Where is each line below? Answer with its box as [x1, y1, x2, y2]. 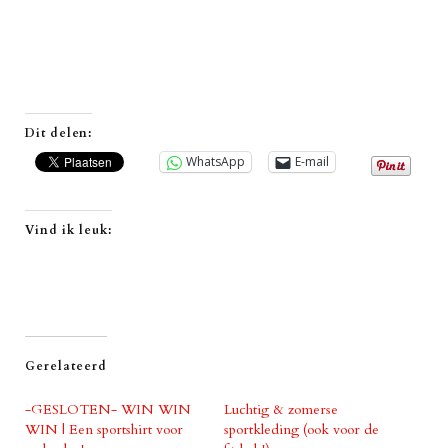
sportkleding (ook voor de [224, 419, 379, 439]
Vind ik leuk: [25, 221, 112, 238]
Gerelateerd [25, 357, 107, 374]
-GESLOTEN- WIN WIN [25, 399, 191, 419]
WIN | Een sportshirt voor [25, 419, 183, 439]
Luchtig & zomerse [224, 399, 338, 419]
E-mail [295, 153, 329, 171]
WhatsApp [186, 153, 245, 171]
